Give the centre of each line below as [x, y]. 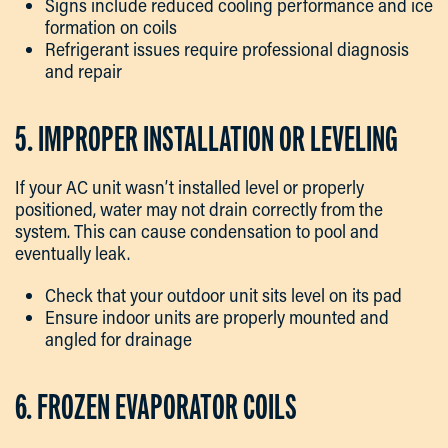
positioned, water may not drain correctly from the [199, 209]
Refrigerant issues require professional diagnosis [227, 49]
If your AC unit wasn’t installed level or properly [189, 187]
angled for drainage [118, 339]
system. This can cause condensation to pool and [197, 231]
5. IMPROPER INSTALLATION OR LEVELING [206, 139]
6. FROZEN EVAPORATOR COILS [156, 407]
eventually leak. [72, 253]
